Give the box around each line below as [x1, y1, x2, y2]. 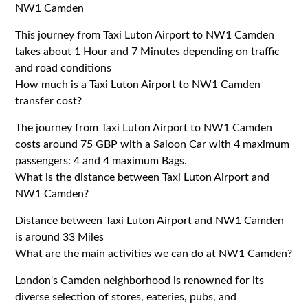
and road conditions [15, 62, 112, 74]
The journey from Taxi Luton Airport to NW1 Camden [15, 122, 273, 133]
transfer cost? [15, 95, 82, 107]
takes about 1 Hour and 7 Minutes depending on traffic [15, 45, 280, 57]
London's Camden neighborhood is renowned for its [15, 274, 265, 286]
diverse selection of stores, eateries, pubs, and [15, 291, 237, 302]
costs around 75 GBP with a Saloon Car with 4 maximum [15, 138, 290, 150]
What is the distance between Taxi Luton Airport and [15, 171, 270, 183]
